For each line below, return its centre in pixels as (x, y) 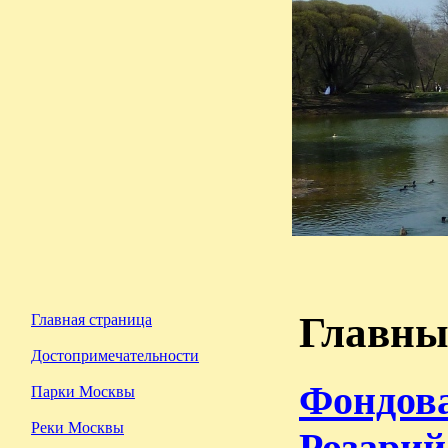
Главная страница (91, 319)
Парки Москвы (83, 391)
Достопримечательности (115, 355)
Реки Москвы (77, 427)
